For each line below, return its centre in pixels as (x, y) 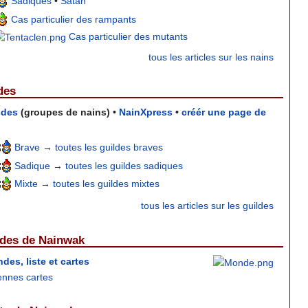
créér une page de (224, 112)
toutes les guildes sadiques (124, 165)
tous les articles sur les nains (211, 57)
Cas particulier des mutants (128, 36)
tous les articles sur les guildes (207, 206)
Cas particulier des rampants (73, 19)
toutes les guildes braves (109, 147)
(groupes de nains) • (68, 112)
